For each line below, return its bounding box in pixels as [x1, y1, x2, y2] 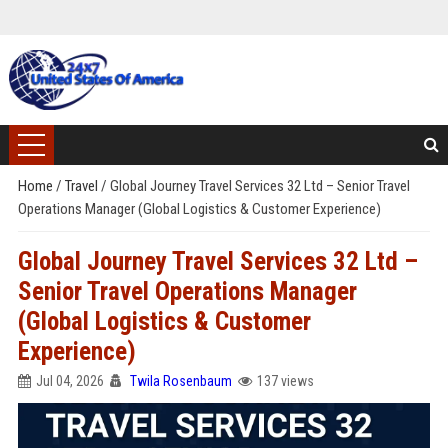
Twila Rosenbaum [129, 373, 232, 389]
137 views [256, 373, 314, 389]
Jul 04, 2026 [35, 373, 104, 389]
